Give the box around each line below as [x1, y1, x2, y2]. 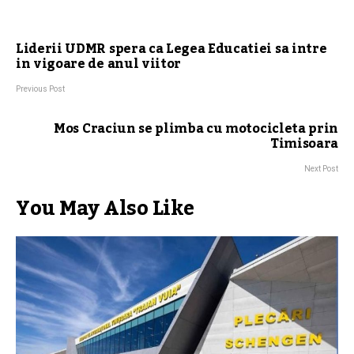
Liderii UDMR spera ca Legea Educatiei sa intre [16, 36, 327, 62]
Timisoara [269, 131, 338, 157]
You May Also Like [16, 189, 194, 229]
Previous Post [16, 85, 65, 94]
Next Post [304, 164, 338, 174]
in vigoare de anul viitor [16, 51, 181, 77]
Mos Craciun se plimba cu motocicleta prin [54, 116, 338, 142]
